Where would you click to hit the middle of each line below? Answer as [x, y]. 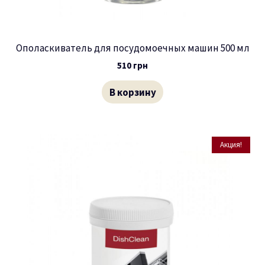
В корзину [132, 92]
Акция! [231, 145]
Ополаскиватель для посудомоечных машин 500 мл [132, 48]
